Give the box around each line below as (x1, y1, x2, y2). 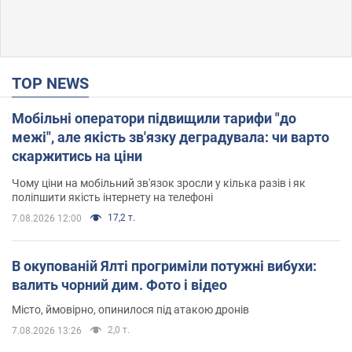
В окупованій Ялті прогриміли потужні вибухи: (12, 257, 317, 274)
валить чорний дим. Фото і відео (12, 276, 227, 293)
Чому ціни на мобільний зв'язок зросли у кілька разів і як (12, 176, 306, 189)
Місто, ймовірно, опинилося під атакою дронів (12, 302, 249, 316)
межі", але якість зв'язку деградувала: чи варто (12, 128, 329, 145)
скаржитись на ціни (12, 147, 142, 164)
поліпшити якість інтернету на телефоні (12, 190, 213, 203)
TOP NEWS (21, 73, 89, 93)
